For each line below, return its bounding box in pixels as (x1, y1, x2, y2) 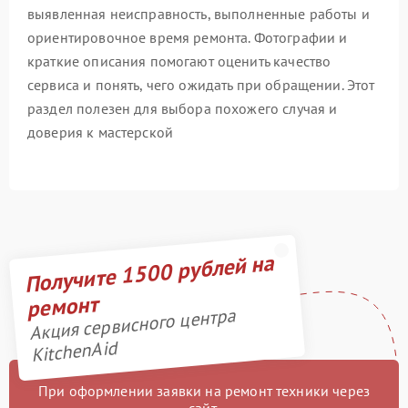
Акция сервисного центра (27, 304, 237, 346)
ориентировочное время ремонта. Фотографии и (27, 28, 348, 47)
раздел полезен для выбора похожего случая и (27, 99, 338, 118)
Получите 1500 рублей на (23, 249, 275, 299)
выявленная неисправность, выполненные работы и (27, 5, 370, 24)
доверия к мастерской (27, 123, 173, 142)
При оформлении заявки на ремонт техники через (37, 382, 371, 401)
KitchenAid (29, 336, 118, 368)
